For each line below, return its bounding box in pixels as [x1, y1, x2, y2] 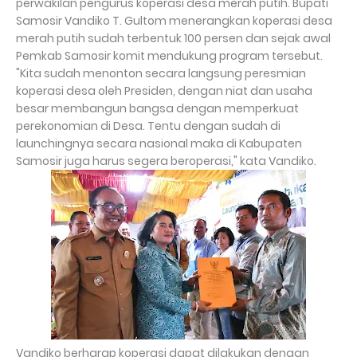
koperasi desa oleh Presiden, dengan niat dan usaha [16, 83, 312, 99]
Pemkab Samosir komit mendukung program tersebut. [16, 48, 323, 64]
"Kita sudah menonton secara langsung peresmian [16, 65, 306, 81]
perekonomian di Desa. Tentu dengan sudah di [16, 118, 280, 134]
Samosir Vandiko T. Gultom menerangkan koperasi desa [16, 13, 332, 29]
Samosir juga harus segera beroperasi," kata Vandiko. [16, 153, 316, 169]
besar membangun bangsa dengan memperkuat [16, 100, 299, 116]
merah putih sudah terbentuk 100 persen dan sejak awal [16, 30, 331, 46]
